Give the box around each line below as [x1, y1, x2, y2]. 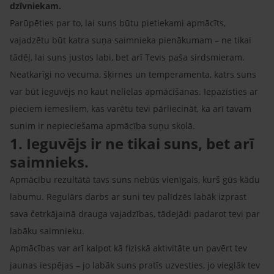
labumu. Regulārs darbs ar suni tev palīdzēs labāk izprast [10, 190, 246, 202]
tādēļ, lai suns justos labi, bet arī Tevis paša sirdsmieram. [10, 51, 245, 63]
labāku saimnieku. [10, 224, 84, 237]
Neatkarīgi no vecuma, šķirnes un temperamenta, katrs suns [10, 68, 256, 80]
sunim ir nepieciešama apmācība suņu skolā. [10, 119, 195, 131]
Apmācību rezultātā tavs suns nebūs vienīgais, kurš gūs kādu [10, 173, 260, 185]
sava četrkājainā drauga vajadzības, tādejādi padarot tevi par [10, 207, 260, 220]
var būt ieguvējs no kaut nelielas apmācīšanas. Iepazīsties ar [10, 85, 258, 97]
